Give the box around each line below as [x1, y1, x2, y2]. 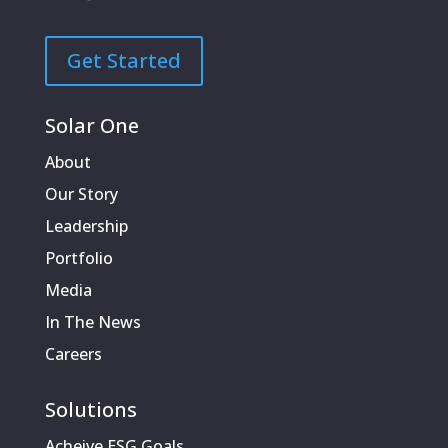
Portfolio [44, 247, 113, 270]
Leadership [44, 215, 128, 238]
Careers [44, 343, 102, 366]
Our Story [44, 183, 118, 206]
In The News [44, 311, 141, 334]
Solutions [44, 396, 137, 424]
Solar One [44, 112, 139, 140]
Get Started [66, 47, 181, 75]
